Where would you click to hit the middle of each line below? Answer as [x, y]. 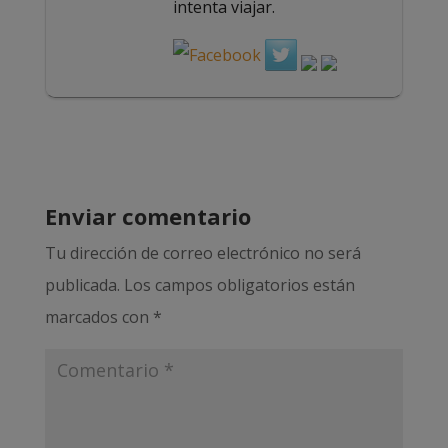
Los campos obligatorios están [239, 285]
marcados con [98, 317]
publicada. [82, 285]
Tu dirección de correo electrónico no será [202, 253]
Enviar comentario [147, 216]
